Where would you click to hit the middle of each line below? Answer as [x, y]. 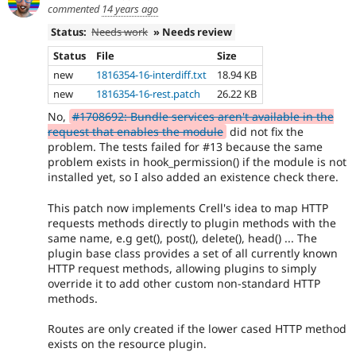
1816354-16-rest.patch [149, 93]
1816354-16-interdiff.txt [152, 74]
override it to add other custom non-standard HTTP [184, 283]
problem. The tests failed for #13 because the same [185, 147]
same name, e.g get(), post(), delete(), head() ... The [182, 238]
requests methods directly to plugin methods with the [192, 222]
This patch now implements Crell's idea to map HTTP [188, 207]
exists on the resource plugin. [127, 344]
